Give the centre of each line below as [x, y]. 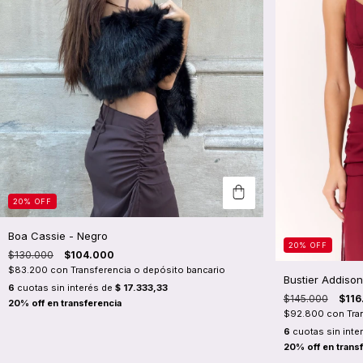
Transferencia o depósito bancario [148, 269]
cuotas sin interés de [65, 287]
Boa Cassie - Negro [58, 235]
